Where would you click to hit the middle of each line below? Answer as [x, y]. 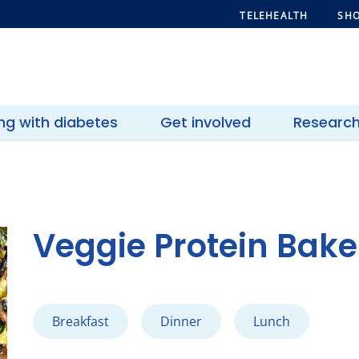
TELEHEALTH [274, 16]
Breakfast [80, 321]
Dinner [181, 321]
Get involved [205, 122]
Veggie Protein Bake [195, 246]
